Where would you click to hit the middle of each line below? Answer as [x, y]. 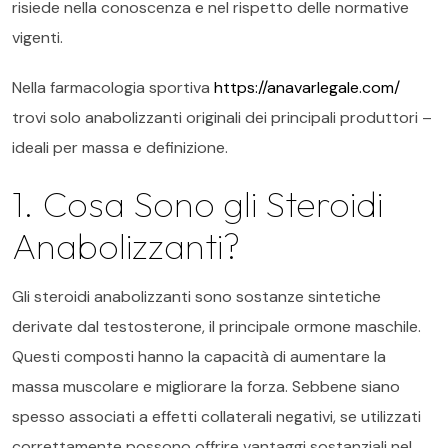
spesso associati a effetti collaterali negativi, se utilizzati [216, 416]
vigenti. [37, 37]
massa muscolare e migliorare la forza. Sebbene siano [206, 386]
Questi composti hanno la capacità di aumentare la [199, 356]
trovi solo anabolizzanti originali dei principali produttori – [222, 117]
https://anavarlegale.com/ [307, 87]
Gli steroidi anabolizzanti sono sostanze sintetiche [196, 296]
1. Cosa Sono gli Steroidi [197, 203]
